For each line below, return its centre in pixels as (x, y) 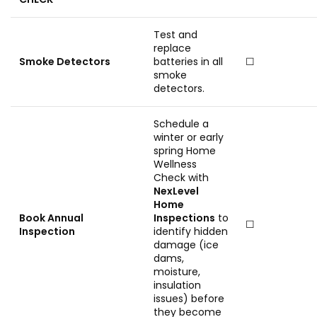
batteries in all (188, 62)
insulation (177, 285)
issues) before (189, 299)
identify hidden (191, 231)
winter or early (189, 137)
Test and (175, 35)
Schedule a (181, 124)
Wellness (175, 164)
